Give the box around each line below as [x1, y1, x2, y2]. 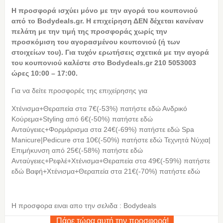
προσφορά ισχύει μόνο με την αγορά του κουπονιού [18, 6, 198, 14]
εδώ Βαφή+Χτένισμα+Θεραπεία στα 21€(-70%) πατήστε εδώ [11, 167, 200, 175]
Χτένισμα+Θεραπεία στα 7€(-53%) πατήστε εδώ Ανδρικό [11, 104, 187, 112]
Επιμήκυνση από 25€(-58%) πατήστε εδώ [11, 146, 143, 154]
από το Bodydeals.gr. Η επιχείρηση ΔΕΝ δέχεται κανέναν [11, 16, 204, 25]
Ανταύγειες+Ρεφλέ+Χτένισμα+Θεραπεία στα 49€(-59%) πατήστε [11, 156, 210, 165]
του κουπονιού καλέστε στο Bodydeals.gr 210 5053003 [11, 58, 196, 67]
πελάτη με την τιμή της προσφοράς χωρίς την [11, 27, 167, 35]
